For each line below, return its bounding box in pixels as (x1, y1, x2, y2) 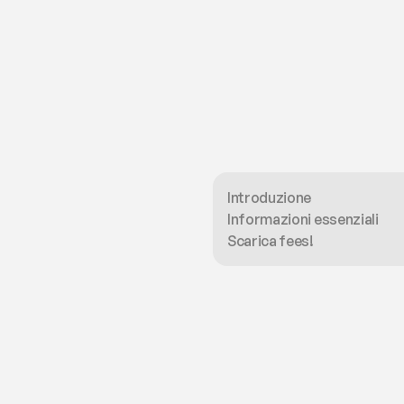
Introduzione (227, 188, 312, 207)
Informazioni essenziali (227, 210, 379, 228)
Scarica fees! (227, 232, 314, 250)
